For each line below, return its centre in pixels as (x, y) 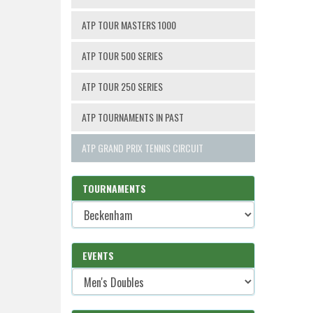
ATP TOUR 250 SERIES (122, 86)
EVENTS (98, 255)
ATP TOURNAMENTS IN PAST (133, 117)
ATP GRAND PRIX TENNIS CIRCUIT (143, 148)
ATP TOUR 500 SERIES (122, 56)
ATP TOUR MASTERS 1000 (129, 25)
